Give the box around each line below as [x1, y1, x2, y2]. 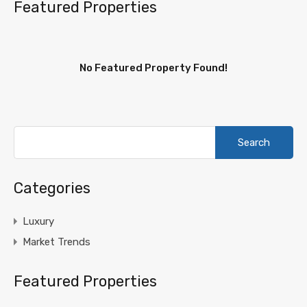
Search [214, 125, 247, 138]
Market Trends [23, 235, 90, 248]
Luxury [23, 214, 54, 228]
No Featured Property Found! [79, 61, 228, 74]
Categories [14, 178, 90, 197]
